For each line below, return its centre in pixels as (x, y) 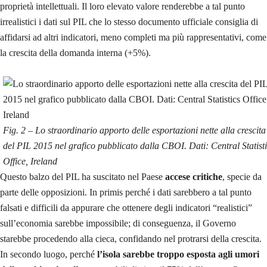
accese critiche (194, 176)
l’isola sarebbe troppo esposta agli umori (178, 254)
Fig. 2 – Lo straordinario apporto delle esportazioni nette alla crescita (134, 130)
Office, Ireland (30, 161)
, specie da (242, 176)
